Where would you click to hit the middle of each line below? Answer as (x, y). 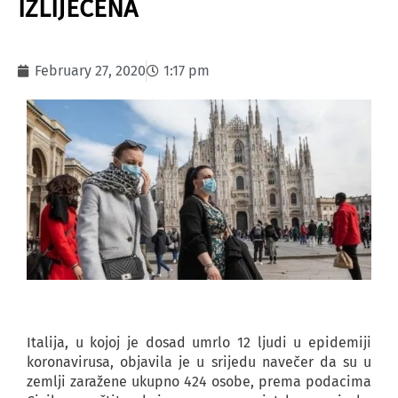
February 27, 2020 (90, 71)
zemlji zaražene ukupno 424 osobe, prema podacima (199, 382)
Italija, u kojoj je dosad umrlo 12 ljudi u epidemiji (199, 343)
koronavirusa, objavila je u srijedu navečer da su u (199, 362)
